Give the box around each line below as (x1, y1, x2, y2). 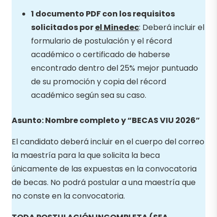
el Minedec (95, 21, 139, 33)
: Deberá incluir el (139, 21, 204, 33)
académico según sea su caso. (31, 89, 146, 101)
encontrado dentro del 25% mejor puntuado (31, 62, 198, 74)
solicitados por (31, 21, 95, 33)
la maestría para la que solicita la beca (12, 149, 160, 161)
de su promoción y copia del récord (31, 76, 166, 87)
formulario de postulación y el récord (31, 35, 172, 46)
